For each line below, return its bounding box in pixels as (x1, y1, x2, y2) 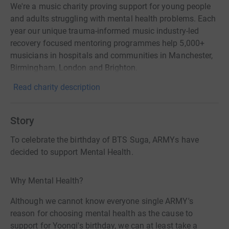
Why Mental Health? (10, 176, 84, 186)
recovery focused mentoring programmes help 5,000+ (10, 38, 204, 48)
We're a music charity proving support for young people (10, 2, 211, 11)
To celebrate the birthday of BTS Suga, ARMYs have (10, 135, 199, 145)
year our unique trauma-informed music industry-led (10, 26, 199, 36)
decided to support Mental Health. (10, 147, 133, 157)
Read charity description (13, 82, 100, 92)
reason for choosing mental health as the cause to (10, 209, 193, 218)
